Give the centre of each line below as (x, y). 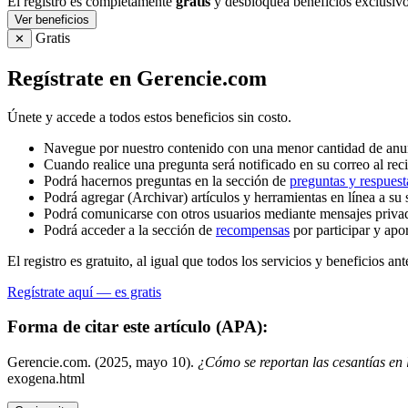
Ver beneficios (52, 19)
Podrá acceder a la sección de (130, 229)
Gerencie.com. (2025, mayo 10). (102, 362)
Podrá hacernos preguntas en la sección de (167, 180)
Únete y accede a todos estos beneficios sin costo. (149, 117)
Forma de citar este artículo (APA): (138, 327)
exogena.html (46, 379)
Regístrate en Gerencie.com (137, 78)
